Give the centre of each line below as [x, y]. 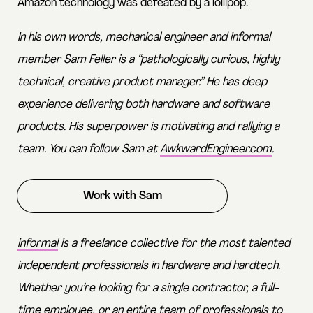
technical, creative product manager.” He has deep [142, 82]
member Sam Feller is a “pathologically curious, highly [148, 60]
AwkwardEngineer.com [216, 150]
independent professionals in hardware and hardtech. [149, 266]
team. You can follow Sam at [89, 150]
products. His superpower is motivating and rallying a [148, 127]
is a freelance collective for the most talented [174, 244]
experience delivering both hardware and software [144, 105]
